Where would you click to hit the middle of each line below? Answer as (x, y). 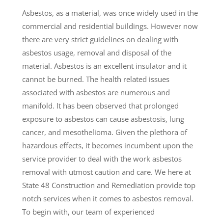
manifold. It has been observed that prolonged (100, 106)
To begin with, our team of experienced (88, 212)
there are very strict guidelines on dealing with (100, 40)
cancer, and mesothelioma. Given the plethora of (104, 132)
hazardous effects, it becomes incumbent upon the (107, 146)
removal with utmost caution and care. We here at (106, 172)
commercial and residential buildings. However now (110, 26)
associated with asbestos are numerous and (96, 93)
